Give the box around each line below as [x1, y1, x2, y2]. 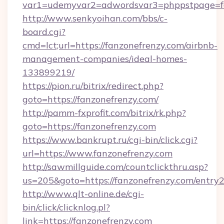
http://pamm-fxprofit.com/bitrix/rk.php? [22, 107, 186, 118]
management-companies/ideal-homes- [22, 53, 187, 64]
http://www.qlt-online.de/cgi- [22, 188, 144, 199]
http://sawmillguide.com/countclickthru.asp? [22, 161, 208, 172]
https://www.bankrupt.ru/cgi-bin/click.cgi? [22, 134, 197, 145]
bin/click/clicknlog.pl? [22, 201, 110, 213]
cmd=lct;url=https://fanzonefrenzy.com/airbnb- [22, 39, 217, 51]
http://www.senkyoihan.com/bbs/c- [22, 12, 167, 24]
